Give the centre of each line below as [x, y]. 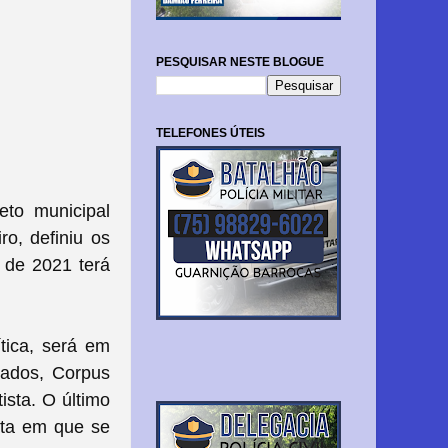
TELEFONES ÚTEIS [210, 133]
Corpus [81, 373]
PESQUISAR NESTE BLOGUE [240, 62]
